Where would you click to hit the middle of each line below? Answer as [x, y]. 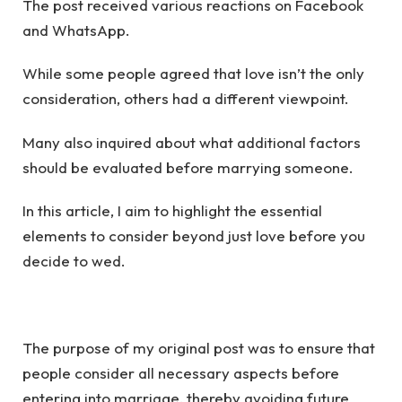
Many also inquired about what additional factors [192, 142]
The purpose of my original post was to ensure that [199, 347]
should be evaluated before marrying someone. [188, 167]
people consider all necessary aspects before [181, 372]
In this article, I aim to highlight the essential [172, 210]
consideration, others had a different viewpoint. [186, 99]
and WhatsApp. [76, 30]
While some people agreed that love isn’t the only [193, 74]
